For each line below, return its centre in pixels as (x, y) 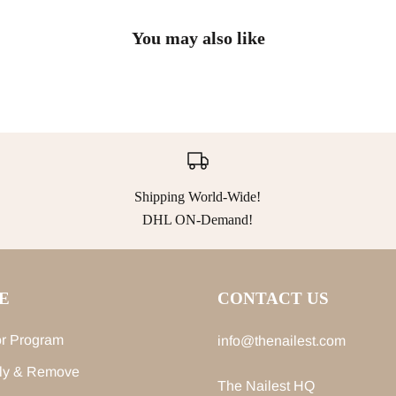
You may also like (198, 38)
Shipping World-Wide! (198, 196)
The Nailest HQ (266, 386)
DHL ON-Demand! (198, 219)
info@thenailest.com (281, 340)
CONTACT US (273, 298)
